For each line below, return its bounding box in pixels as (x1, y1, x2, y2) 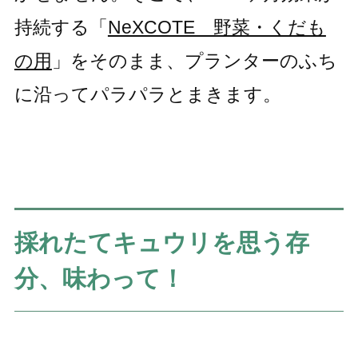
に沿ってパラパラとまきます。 (14, 84, 281, 105)
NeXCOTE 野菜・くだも (107, 17, 326, 38)
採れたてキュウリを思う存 (14, 229, 309, 256)
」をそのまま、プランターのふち (51, 50, 337, 72)
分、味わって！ (14, 265, 185, 292)
